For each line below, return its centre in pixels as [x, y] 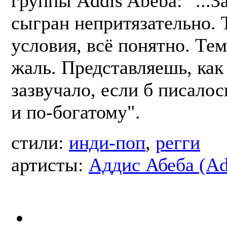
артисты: [50, 165]
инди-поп [107, 142]
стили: [40, 142]
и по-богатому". [76, 112]
